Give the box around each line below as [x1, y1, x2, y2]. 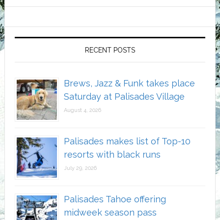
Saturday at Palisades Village [63, 91, 185, 102]
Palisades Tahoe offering [63, 194, 166, 204]
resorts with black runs [63, 149, 161, 160]
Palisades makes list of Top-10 [63, 136, 191, 146]
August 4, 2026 [63, 107, 101, 113]
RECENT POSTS [84, 46, 135, 54]
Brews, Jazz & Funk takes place [63, 78, 195, 88]
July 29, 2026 [63, 165, 97, 171]
